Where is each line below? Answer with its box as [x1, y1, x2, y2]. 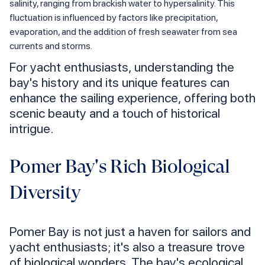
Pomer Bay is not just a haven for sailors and [9, 224, 251, 240]
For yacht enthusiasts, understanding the [9, 59, 234, 75]
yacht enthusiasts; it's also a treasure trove [9, 239, 245, 255]
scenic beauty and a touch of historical [9, 105, 220, 121]
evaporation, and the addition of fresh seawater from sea [9, 26, 237, 38]
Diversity [9, 182, 81, 204]
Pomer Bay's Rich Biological [9, 156, 230, 178]
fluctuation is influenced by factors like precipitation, [9, 12, 218, 24]
